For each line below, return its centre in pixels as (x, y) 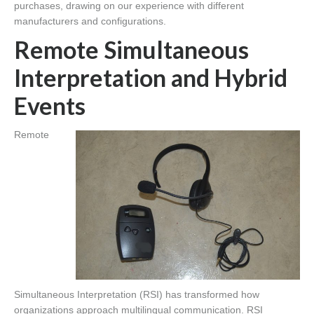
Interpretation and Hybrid (151, 78)
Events (50, 106)
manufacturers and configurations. (90, 21)
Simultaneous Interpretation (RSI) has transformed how (137, 294)
